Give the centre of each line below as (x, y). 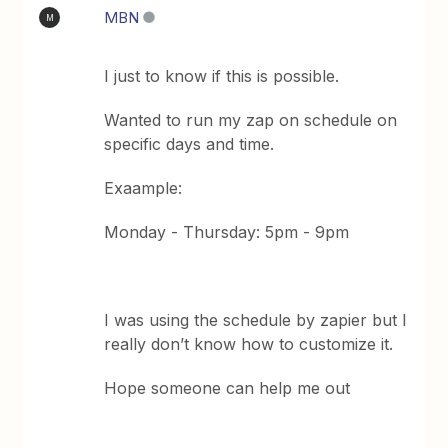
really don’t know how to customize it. (249, 344)
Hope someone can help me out (230, 388)
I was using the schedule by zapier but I (256, 320)
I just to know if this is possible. (222, 76)
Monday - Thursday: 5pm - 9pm (227, 232)
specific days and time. (189, 144)
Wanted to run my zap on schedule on (251, 120)
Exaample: (143, 188)
